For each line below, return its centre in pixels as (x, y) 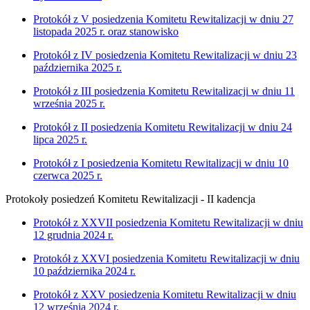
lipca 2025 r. (60, 139)
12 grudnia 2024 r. (73, 235)
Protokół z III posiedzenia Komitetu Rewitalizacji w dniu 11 (164, 91)
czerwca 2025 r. (68, 175)
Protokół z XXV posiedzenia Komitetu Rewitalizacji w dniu (165, 294)
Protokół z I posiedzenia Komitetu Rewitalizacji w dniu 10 (161, 163)
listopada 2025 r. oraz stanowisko (106, 31)
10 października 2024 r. (84, 271)
